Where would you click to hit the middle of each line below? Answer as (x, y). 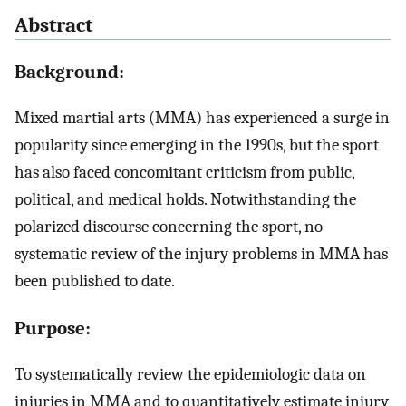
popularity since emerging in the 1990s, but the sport (197, 145)
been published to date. (95, 281)
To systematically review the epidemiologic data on (190, 374)
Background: (69, 72)
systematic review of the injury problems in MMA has (201, 254)
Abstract (53, 25)
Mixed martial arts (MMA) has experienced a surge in (202, 118)
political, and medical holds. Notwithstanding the (185, 200)
